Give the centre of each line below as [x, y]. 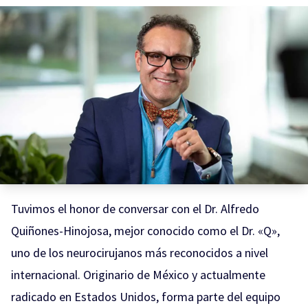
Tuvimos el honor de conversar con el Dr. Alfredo [135, 208]
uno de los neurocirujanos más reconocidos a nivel [140, 252]
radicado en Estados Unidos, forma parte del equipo [146, 296]
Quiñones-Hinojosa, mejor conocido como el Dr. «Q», [145, 230]
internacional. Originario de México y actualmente [138, 274]
